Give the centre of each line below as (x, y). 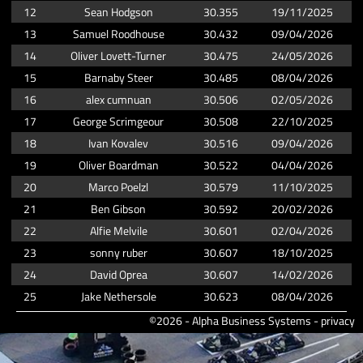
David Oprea (118, 274)
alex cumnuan (118, 99)
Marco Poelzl (118, 186)
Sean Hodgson (118, 11)
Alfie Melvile (118, 230)
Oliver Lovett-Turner (118, 55)
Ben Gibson (118, 208)
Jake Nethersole (118, 296)
